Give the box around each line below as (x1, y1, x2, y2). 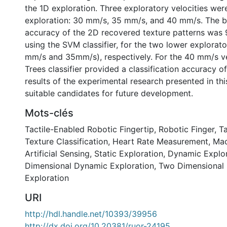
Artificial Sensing (25, 148, 90, 159)
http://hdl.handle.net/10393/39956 (25, 209, 157, 219)
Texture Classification (25, 136, 108, 146)
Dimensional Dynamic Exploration (25, 161, 154, 171)
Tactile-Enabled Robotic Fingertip (25, 124, 154, 134)
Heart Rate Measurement (112, 136, 208, 146)
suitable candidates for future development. (25, 88, 193, 98)
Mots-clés (25, 107, 73, 119)
